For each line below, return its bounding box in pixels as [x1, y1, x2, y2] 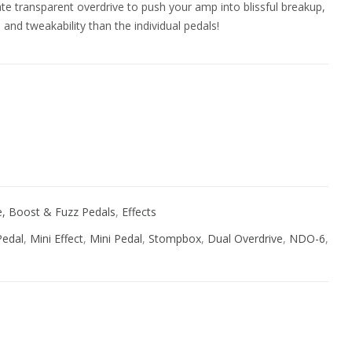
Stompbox [148, 231, 201, 246]
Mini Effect [30, 231, 83, 246]
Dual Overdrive [207, 231, 283, 246]
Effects [122, 204, 156, 219]
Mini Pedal [90, 231, 142, 246]
